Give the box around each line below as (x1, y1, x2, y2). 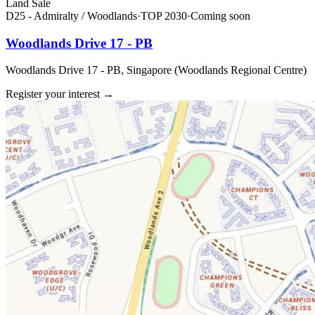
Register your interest (6, 88, 100, 101)
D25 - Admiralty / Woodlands (6, 9, 137, 22)
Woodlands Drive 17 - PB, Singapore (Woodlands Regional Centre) (6, 64, 307, 77)
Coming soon (191, 9, 250, 22)
